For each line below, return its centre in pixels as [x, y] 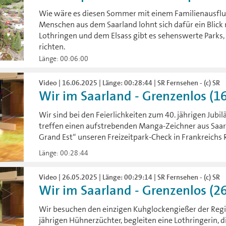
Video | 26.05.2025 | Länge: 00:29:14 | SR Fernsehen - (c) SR [130, 177]
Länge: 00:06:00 [64, 59]
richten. [52, 47]
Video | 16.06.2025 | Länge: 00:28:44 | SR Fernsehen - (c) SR [130, 83]
